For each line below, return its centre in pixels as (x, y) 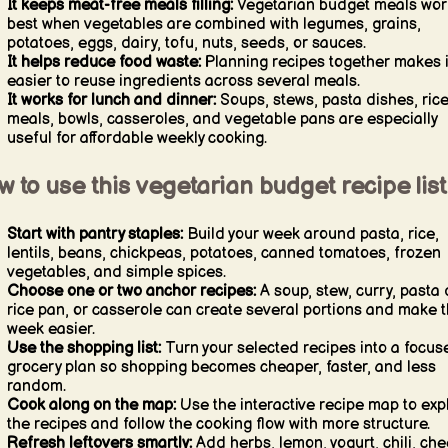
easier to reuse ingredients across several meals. (183, 81)
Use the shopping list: (83, 348)
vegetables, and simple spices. (116, 272)
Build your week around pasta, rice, (310, 234)
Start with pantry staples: (94, 234)
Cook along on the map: (91, 405)
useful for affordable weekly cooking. (136, 138)
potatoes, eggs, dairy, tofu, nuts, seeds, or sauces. (186, 43)
